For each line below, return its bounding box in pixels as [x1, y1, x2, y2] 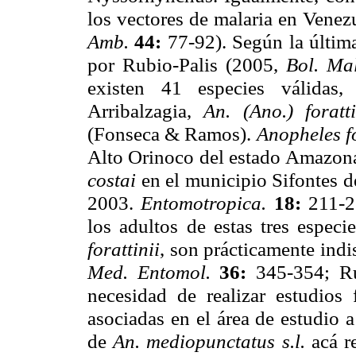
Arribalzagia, [87, 99, 204, 122]
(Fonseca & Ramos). [87, 122, 257, 145]
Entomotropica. [141, 192, 274, 215]
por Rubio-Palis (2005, [87, 53, 286, 76]
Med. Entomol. [87, 261, 220, 284]
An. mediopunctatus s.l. [113, 330, 311, 353]
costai [87, 168, 141, 192]
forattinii [87, 238, 160, 261]
